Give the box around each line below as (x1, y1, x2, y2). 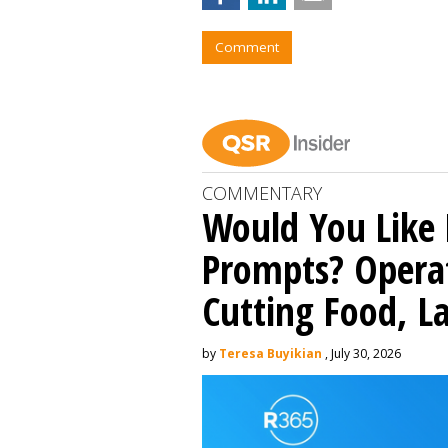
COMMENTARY (202, 180, 322, 205)
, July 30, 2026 (322, 344, 401, 362)
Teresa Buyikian (219, 344, 322, 362)
